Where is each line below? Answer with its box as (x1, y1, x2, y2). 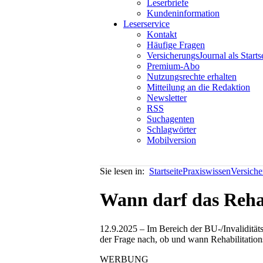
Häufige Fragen (147, 40, 205, 50)
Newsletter (147, 93, 187, 103)
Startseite (149, 166, 183, 176)
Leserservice (123, 19, 170, 29)
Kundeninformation (147, 8, 220, 18)
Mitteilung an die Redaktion (147, 82, 250, 92)
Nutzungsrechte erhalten (147, 72, 237, 82)
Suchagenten (147, 114, 194, 124)
